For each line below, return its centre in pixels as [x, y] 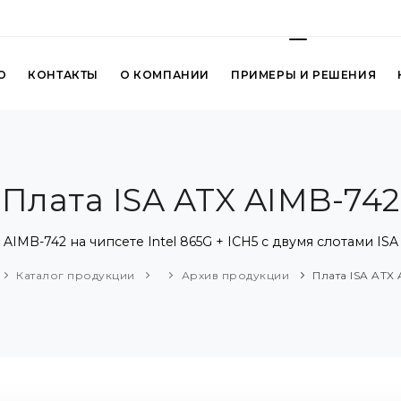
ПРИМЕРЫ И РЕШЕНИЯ [303, 75]
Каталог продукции [76, 276]
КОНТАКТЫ [63, 75]
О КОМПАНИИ [164, 75]
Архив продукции [235, 276]
